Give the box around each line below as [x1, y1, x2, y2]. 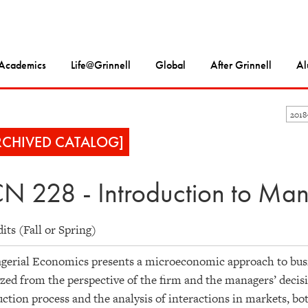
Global [155, 58, 186, 73]
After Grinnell [210, 58, 272, 73]
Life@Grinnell [71, 58, 131, 73]
